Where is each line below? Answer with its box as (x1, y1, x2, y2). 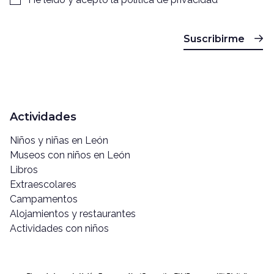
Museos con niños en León (10, 149, 130, 161)
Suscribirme (183, 32, 245, 45)
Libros (10, 163, 38, 176)
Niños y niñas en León (10, 134, 108, 146)
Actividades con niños (10, 222, 109, 234)
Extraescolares (10, 178, 76, 190)
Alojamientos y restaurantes (10, 207, 136, 220)
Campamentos (10, 193, 78, 205)
